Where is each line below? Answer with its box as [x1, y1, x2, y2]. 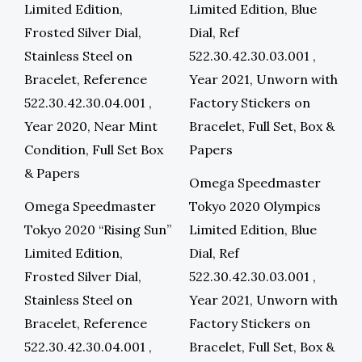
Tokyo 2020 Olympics [189, 198, 321, 215]
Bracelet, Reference [24, 315, 147, 332]
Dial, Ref [189, 245, 239, 262]
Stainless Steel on [24, 292, 133, 309]
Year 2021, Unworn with [189, 292, 338, 309]
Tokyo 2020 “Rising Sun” [24, 221, 171, 238]
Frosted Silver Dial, [24, 268, 141, 285]
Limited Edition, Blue [189, 221, 317, 238]
